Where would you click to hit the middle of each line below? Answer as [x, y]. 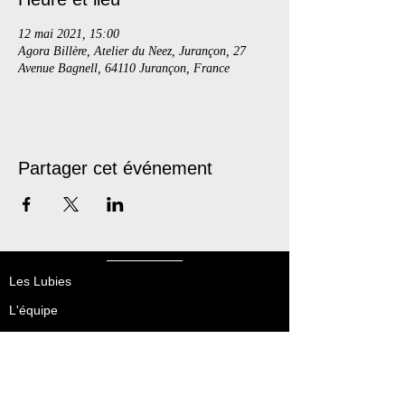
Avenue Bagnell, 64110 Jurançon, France [124, 68]
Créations [37, 339]
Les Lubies [40, 281]
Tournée [33, 368]
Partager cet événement [115, 168]
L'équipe [33, 310]
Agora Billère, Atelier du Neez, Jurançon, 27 [132, 51]
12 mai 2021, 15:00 [69, 34]
